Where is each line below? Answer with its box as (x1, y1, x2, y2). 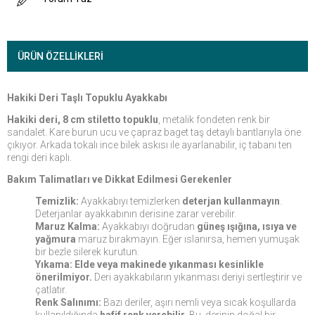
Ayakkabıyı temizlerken (79, 195, 182, 207)
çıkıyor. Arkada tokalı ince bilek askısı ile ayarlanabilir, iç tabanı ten (7, 139, 292, 150)
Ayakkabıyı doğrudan (100, 221, 197, 232)
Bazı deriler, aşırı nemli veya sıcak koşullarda (101, 297, 296, 308)
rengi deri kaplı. (7, 152, 72, 163)
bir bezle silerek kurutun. (35, 246, 139, 257)
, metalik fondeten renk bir (158, 114, 270, 125)
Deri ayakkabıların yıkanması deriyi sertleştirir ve (92, 271, 302, 283)
